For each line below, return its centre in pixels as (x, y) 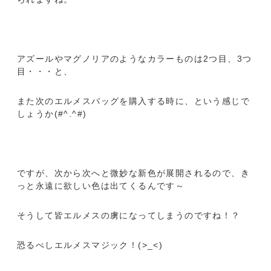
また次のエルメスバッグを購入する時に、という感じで (133, 101)
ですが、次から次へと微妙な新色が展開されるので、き (133, 173)
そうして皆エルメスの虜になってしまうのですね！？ (129, 215)
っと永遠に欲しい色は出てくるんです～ (101, 185)
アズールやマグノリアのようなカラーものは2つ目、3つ (135, 58)
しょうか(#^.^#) (52, 113)
